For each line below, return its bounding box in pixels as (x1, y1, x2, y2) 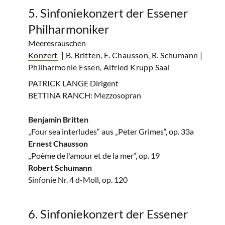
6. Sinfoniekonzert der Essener (28, 206, 188, 221)
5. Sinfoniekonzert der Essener (28, 6, 188, 20)
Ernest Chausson (28, 139, 88, 148)
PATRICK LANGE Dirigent (28, 78, 119, 88)
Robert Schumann (28, 163, 92, 172)
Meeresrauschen (28, 38, 86, 48)
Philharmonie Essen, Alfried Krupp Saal (28, 62, 170, 72)
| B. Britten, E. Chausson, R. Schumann (61, 50, 198, 60)
